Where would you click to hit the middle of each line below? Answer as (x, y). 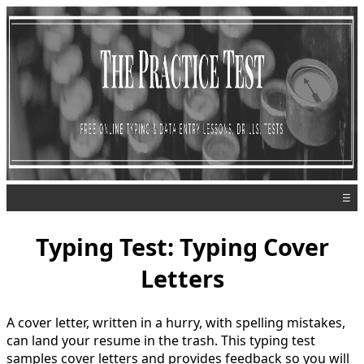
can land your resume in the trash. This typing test (161, 340)
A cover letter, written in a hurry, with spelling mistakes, (176, 322)
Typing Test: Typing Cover (182, 246)
